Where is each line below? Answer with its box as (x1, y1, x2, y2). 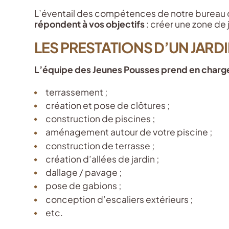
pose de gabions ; (45, 180, 122, 192)
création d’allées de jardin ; (45, 153, 159, 165)
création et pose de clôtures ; (45, 99, 170, 111)
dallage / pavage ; (45, 167, 122, 178)
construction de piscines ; (45, 113, 155, 125)
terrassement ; (45, 86, 108, 98)
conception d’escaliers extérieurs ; (45, 193, 193, 205)
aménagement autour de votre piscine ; (45, 126, 213, 138)
